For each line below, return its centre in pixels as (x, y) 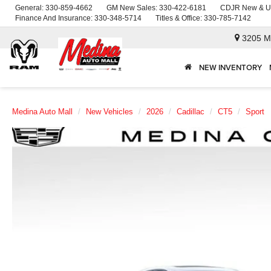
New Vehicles (109, 112)
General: (30, 8)
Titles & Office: (180, 18)
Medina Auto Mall (42, 112)
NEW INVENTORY (230, 68)
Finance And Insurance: (55, 18)
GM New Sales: (133, 8)
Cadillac (191, 112)
